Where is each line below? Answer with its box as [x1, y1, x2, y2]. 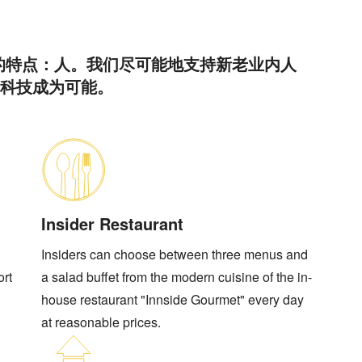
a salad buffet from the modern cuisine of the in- [41, 267, 313, 287]
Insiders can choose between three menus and [41, 245, 309, 264]
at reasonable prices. [41, 313, 162, 332]
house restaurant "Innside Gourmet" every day [41, 290, 305, 309]
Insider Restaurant [41, 211, 184, 235]
